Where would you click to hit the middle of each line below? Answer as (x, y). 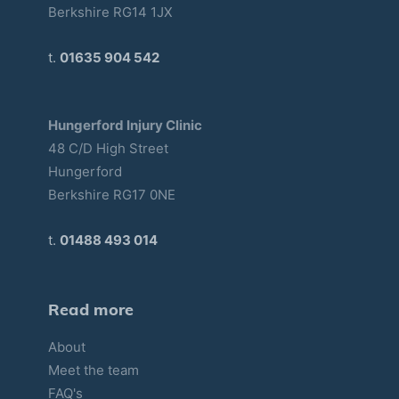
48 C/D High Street (108, 148)
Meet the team (93, 370)
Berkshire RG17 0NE (111, 194)
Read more (91, 309)
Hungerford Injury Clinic (125, 125)
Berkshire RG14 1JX (110, 12)
